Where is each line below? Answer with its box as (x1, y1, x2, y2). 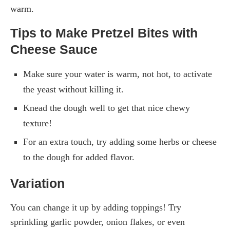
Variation (10, 176, 65, 190)
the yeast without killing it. (23, 84, 124, 94)
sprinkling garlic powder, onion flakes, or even (10, 216, 185, 227)
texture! (23, 118, 52, 128)
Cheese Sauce (10, 42, 98, 56)
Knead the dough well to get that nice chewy (23, 102, 190, 113)
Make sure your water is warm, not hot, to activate (23, 68, 212, 79)
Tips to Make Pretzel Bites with (10, 25, 198, 40)
